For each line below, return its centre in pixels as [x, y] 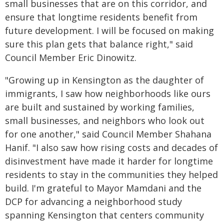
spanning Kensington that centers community [104, 215]
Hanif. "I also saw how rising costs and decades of [111, 147]
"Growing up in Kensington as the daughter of [104, 80]
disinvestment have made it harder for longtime [109, 161]
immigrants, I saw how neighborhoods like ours [108, 93]
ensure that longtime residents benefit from [101, 17]
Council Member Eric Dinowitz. [71, 57]
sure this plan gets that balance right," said [99, 44]
